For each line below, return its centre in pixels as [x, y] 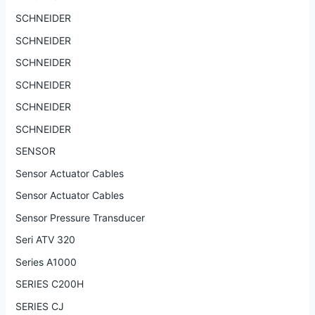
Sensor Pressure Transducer [80, 217]
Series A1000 [46, 262]
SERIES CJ [39, 306]
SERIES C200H [49, 284]
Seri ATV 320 [45, 240]
